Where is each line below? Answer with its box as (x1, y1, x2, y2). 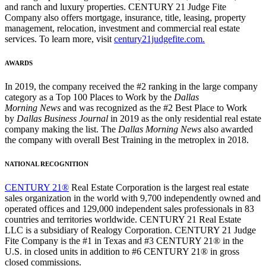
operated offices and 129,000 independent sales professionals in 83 (5, 204, 254, 214)
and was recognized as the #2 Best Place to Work (61, 103, 247, 113)
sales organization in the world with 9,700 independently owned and (5, 193, 261, 204)
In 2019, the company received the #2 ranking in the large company (5, 81, 258, 92)
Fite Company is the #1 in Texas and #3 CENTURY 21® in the (5, 236, 243, 246)
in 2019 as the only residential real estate (110, 113, 261, 124)
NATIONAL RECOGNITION (5, 160, 88, 168)
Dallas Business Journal (17, 113, 110, 124)
